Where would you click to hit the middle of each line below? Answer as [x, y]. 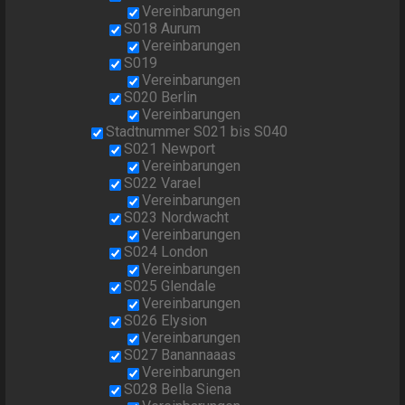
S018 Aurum [163, 29]
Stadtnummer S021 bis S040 [197, 132]
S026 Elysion [166, 321]
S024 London [166, 252]
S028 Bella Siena [178, 390]
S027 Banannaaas [180, 355]
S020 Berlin [161, 98]
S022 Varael [163, 184]
